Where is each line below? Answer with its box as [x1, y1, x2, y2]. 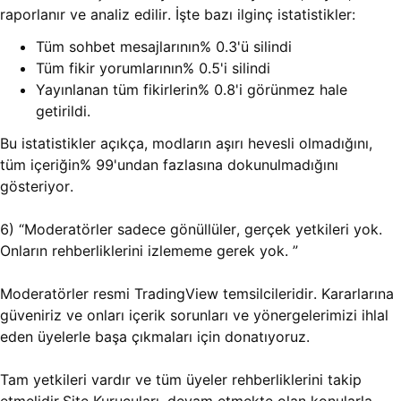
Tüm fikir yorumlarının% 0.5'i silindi [36, 59, 270, 78]
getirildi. [36, 102, 90, 121]
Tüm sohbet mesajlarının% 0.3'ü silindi [36, 38, 292, 56]
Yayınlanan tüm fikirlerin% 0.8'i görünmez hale [36, 81, 347, 99]
